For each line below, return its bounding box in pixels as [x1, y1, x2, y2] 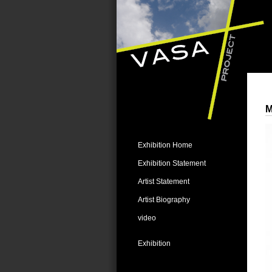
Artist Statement [138, 177, 189, 186]
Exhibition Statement [138, 159, 206, 168]
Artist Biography [138, 195, 190, 204]
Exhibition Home [138, 141, 192, 149]
